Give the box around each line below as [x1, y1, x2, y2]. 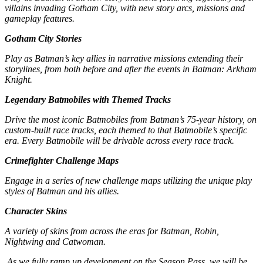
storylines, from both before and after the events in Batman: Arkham [5, 63, 257, 74]
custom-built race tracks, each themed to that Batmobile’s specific [5, 124, 247, 135]
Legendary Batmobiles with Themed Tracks [5, 94, 171, 104]
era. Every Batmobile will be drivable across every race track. [5, 135, 234, 146]
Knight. [5, 74, 32, 85]
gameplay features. [5, 13, 75, 23]
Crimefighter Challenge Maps [5, 155, 119, 166]
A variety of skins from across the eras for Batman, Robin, [5, 225, 219, 236]
